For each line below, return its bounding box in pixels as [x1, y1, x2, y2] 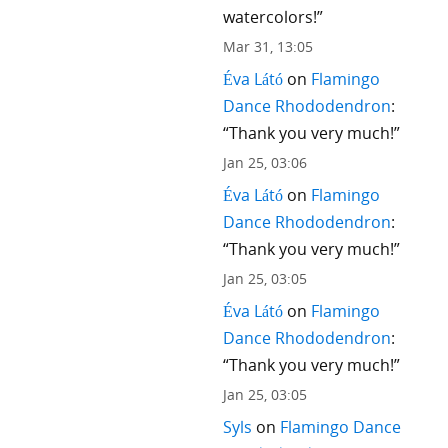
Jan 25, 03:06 [222, 152, 307, 172]
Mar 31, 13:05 [222, 36, 313, 56]
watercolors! [222, 5, 317, 28]
